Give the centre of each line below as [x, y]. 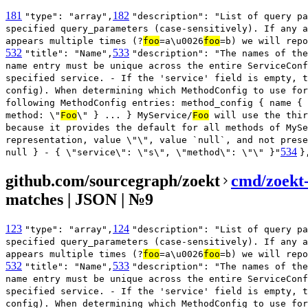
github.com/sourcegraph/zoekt [113, 181]
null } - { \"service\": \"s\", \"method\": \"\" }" [143, 153]
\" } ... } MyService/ [135, 115]
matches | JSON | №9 [79, 200]
